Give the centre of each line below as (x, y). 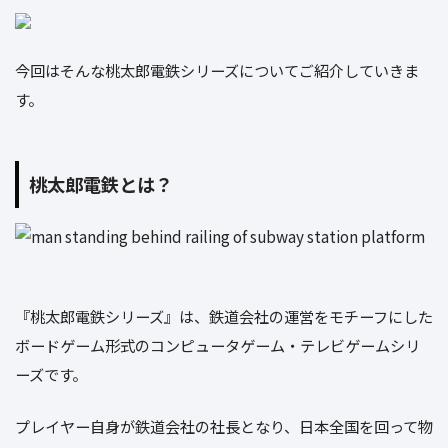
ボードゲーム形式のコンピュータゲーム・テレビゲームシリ (217, 345)
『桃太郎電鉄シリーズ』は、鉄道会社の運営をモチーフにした (224, 316)
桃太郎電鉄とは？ (101, 184)
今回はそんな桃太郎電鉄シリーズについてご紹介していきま (217, 69)
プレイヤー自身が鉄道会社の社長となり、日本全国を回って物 (224, 426)
